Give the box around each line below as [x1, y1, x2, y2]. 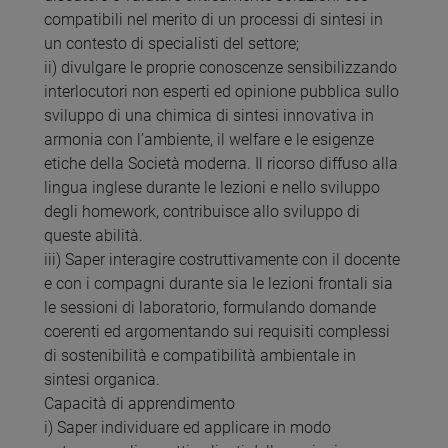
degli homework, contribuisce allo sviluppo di [44, 202, 360, 222]
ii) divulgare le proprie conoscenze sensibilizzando [44, 58, 397, 78]
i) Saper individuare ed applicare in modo [44, 418, 331, 438]
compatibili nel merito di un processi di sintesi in [44, 10, 383, 30]
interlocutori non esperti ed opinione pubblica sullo [44, 82, 399, 102]
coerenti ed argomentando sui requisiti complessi [44, 322, 390, 342]
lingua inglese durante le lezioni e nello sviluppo [44, 178, 380, 198]
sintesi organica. [44, 370, 160, 390]
